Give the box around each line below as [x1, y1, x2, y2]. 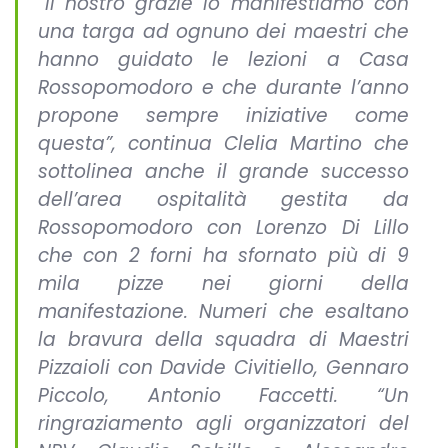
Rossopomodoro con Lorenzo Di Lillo [38, 214, 409, 242]
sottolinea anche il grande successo [38, 158, 409, 186]
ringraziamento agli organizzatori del [38, 410, 409, 438]
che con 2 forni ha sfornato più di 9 [38, 242, 409, 270]
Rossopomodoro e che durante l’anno [38, 74, 409, 102]
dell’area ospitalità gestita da [38, 186, 409, 214]
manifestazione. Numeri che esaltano [38, 298, 409, 326]
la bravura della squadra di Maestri [38, 326, 409, 354]
